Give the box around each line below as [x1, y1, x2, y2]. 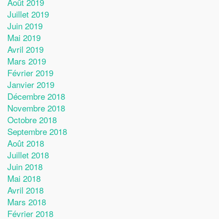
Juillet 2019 [7, 7, 49, 20]
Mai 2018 [7, 172, 41, 184]
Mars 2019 [7, 54, 46, 67]
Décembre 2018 [7, 89, 65, 102]
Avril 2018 [7, 183, 44, 196]
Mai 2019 [7, 31, 41, 44]
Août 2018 [7, 136, 44, 149]
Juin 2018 [7, 160, 43, 173]
